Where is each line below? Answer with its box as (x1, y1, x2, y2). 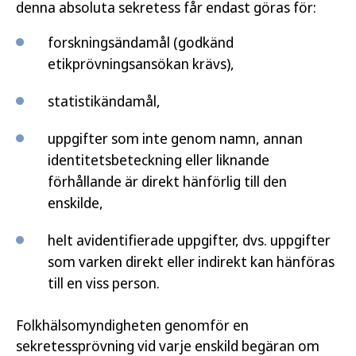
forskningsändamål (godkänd (48, 32, 234, 52)
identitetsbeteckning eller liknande (48, 149, 269, 169)
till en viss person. (48, 273, 160, 292)
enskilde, (48, 192, 103, 212)
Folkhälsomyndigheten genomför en (16, 315, 249, 335)
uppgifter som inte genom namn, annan (48, 128, 303, 148)
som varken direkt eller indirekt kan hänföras (48, 251, 335, 271)
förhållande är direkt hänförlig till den (48, 171, 287, 191)
